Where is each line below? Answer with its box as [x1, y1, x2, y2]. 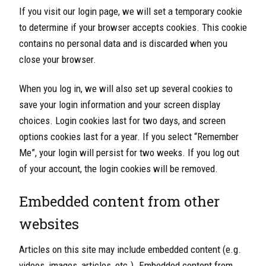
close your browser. [19, 53, 96, 66]
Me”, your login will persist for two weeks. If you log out [19, 147, 239, 159]
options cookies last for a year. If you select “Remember [19, 131, 239, 143]
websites [19, 214, 79, 234]
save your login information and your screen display [19, 99, 220, 111]
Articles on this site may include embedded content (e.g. [19, 243, 241, 256]
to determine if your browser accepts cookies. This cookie [19, 21, 247, 34]
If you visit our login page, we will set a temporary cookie [19, 5, 242, 18]
